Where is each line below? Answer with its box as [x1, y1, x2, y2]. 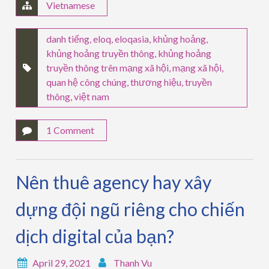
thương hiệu [130, 76, 182, 88]
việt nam [74, 91, 110, 103]
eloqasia [115, 33, 150, 45]
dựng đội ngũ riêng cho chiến [16, 198, 246, 220]
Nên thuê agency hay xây [16, 171, 212, 193]
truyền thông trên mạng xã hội [46, 62, 169, 74]
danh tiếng [46, 33, 90, 45]
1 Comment [46, 124, 95, 136]
